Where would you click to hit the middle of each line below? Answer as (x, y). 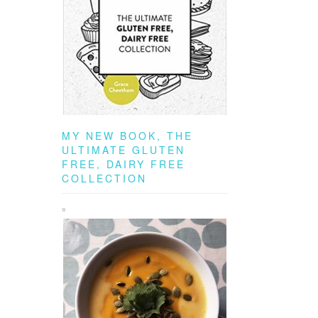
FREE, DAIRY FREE (124, 164)
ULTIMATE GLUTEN (124, 150)
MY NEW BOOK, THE (127, 136)
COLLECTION (104, 178)
